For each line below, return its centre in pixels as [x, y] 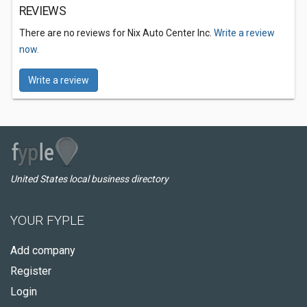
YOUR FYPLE [47, 220]
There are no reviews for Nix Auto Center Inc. [116, 33]
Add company [43, 250]
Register [31, 271]
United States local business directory [89, 179]
